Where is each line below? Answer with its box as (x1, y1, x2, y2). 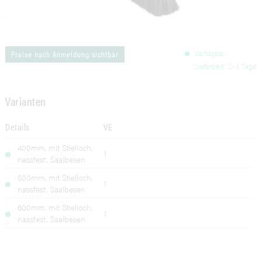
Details (5, 119, 30, 133)
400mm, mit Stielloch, (18, 142, 93, 154)
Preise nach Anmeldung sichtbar (11, 49, 119, 60)
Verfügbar (194, 47, 225, 59)
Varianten (5, 92, 46, 109)
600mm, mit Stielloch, (18, 201, 93, 213)
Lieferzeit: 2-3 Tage (194, 60, 257, 72)
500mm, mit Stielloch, (18, 171, 93, 184)
